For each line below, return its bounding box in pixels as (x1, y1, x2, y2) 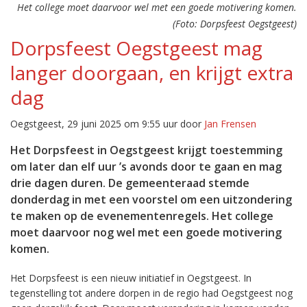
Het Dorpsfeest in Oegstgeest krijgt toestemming (10, 143, 282, 158)
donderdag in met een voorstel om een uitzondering (10, 192, 292, 207)
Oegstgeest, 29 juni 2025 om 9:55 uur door (10, 117, 204, 130)
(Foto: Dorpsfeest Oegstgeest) (173, 17, 297, 30)
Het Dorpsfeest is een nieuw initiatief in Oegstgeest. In (10, 271, 251, 284)
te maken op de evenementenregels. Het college (10, 208, 273, 223)
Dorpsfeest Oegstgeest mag (10, 35, 262, 61)
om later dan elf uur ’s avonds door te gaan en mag (10, 159, 282, 174)
